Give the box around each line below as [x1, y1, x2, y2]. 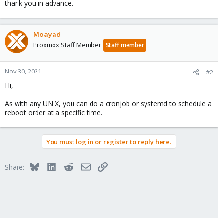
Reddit [73, 161, 93, 170]
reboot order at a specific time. [5, 108, 102, 117]
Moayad [33, 30, 61, 39]
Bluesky [38, 161, 63, 170]
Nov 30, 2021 [5, 67, 41, 75]
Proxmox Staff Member [33, 40, 101, 49]
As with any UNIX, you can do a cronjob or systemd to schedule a [5, 99, 212, 108]
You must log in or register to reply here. [46, 137, 171, 146]
